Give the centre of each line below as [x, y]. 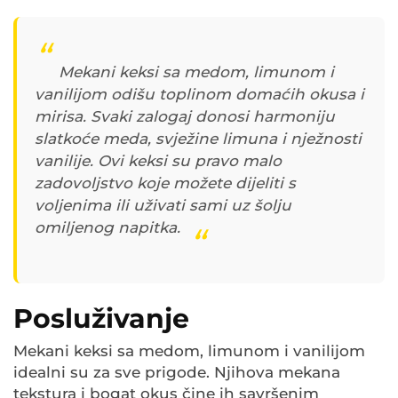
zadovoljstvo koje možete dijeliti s [165, 183]
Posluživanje [101, 319]
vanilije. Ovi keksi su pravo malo [158, 161]
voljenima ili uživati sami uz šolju [163, 206]
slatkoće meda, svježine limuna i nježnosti [198, 139]
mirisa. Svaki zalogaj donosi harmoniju [185, 117]
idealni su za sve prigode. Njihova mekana [177, 373]
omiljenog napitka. [107, 228]
